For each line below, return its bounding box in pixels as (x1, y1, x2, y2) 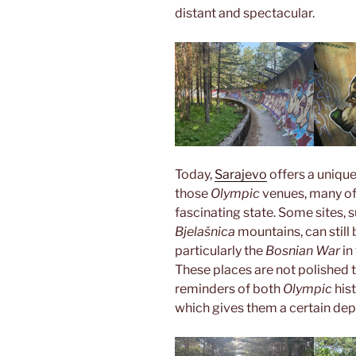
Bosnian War (265, 242, 340, 258)
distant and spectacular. (175, 5, 315, 21)
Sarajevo (215, 166, 267, 182)
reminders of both (175, 281, 283, 296)
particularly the (175, 242, 265, 258)
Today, (175, 166, 215, 182)
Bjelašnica (175, 223, 238, 239)
